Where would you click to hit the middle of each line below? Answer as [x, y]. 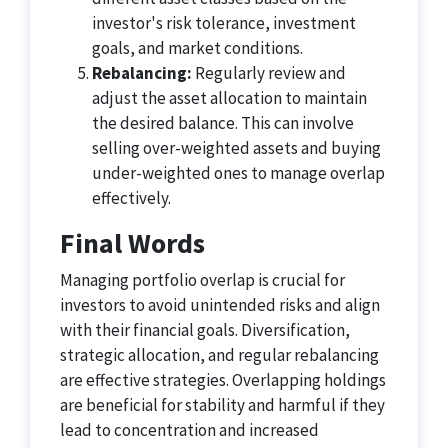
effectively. [131, 198]
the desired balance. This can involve [223, 123]
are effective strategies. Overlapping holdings [223, 380]
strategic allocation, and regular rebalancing [219, 355]
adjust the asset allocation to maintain [229, 98]
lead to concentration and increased [189, 430]
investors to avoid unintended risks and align [220, 305]
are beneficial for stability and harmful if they [222, 405]
